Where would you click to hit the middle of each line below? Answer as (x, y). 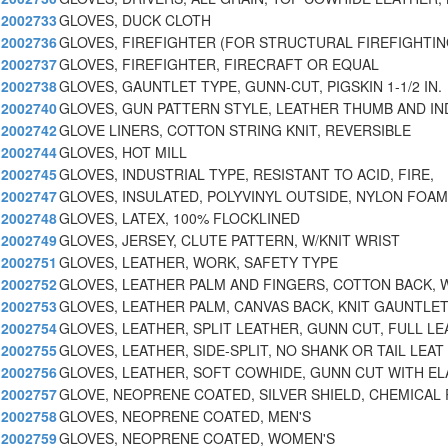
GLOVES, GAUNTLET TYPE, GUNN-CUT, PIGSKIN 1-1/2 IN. (250, 86)
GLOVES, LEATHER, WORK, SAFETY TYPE (198, 262)
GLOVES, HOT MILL (123, 152)
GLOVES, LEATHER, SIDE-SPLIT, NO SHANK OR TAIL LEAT (251, 350)
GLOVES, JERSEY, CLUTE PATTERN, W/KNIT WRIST (229, 240)
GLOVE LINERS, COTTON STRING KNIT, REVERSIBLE (235, 130)
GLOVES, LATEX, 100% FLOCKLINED (179, 218)
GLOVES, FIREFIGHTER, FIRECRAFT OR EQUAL (219, 64)
